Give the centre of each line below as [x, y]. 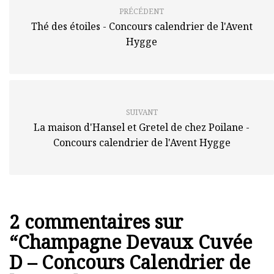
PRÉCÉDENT [142, 11]
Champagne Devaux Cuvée [135, 242]
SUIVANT [142, 112]
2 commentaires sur [96, 221]
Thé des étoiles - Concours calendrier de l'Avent [142, 26]
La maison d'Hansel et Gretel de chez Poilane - [142, 127]
